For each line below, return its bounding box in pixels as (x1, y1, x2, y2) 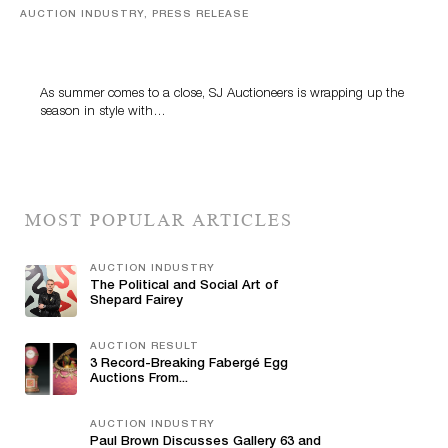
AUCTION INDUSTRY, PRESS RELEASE (20, 9, 249, 20)
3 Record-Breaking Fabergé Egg (90, 357, 288, 371)
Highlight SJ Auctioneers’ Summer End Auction (40, 46, 385, 62)
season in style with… (40, 105, 166, 119)
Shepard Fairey (90, 294, 183, 308)
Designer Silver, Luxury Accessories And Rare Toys (40, 29, 404, 45)
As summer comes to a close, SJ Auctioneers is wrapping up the (40, 87, 404, 101)
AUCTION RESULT (90, 341, 199, 352)
